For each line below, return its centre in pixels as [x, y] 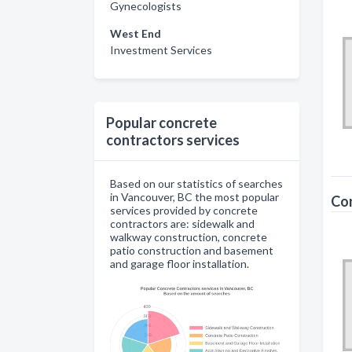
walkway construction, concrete [189, 236]
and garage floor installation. [180, 263]
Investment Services [161, 49]
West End [136, 33]
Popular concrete [161, 122]
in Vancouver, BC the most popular [194, 196]
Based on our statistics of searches [196, 183]
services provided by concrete [184, 210]
